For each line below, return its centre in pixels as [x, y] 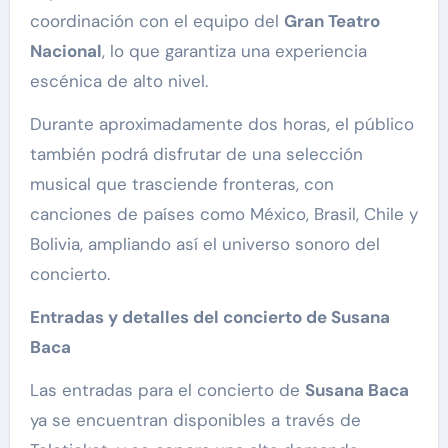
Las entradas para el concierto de [167, 390]
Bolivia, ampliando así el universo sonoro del [204, 244]
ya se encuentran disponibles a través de [195, 420]
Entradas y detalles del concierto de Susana [209, 317]
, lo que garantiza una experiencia [234, 51]
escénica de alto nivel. [118, 81]
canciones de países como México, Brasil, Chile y [223, 214]
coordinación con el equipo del [156, 21]
